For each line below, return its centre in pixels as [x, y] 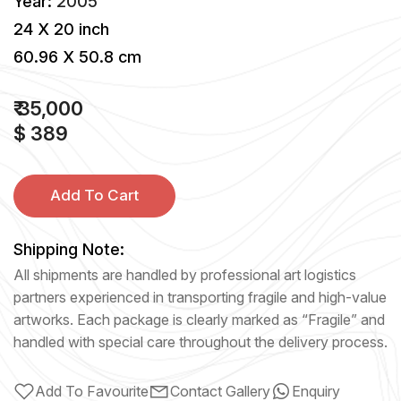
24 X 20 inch [61, 29]
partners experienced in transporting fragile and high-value [200, 297]
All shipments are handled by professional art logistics [185, 274]
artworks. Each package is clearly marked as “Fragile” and [199, 319]
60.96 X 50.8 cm [77, 56]
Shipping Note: [69, 249]
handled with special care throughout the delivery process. [200, 341]
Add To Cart [94, 196]
